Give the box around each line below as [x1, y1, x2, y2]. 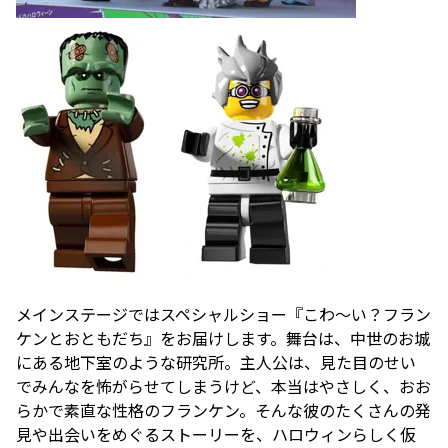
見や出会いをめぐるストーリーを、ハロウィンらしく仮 [16, 424, 416, 445]
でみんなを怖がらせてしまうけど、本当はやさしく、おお [16, 376, 431, 397]
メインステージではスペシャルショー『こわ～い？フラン [16, 304, 431, 325]
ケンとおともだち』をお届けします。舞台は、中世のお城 [16, 328, 430, 349]
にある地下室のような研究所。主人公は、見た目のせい [16, 352, 416, 373]
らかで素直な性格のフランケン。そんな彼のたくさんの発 [16, 400, 431, 421]
